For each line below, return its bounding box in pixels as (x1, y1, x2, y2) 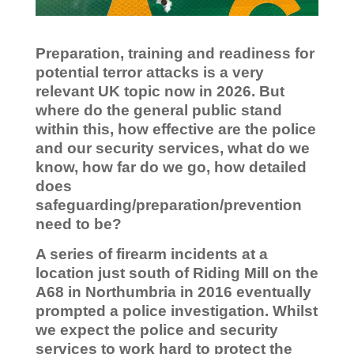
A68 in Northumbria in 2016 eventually (35, 284, 311, 301)
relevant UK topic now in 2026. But (35, 83, 284, 100)
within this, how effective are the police (35, 121, 316, 138)
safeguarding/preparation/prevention (35, 197, 302, 214)
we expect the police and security (35, 322, 278, 339)
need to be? (35, 216, 122, 233)
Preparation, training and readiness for (35, 45, 314, 62)
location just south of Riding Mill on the (35, 265, 318, 282)
